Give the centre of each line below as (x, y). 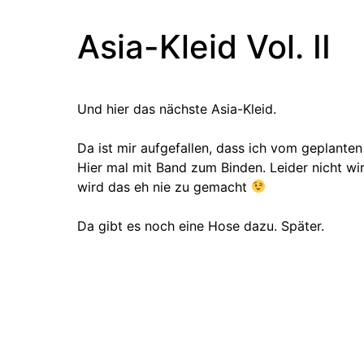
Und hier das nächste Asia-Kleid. (177, 108)
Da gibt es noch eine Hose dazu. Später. (201, 225)
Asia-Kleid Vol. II (204, 46)
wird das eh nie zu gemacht (164, 186)
